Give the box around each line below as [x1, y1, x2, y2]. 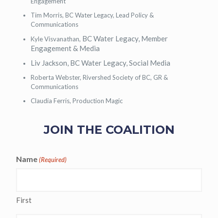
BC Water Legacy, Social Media [70, 58, 170, 67]
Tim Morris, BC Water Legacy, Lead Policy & [31, 11, 154, 19]
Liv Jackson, [31, 58, 70, 67]
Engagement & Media [31, 44, 100, 53]
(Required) [39, 156, 67, 163]
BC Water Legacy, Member [82, 34, 168, 43]
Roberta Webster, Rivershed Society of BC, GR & [31, 73, 168, 81]
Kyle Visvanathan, [31, 35, 82, 43]
